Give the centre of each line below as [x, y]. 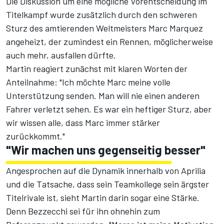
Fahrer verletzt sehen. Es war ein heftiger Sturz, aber [109, 109]
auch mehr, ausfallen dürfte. [61, 55]
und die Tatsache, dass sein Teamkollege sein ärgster [107, 184]
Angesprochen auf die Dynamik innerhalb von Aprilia [106, 171]
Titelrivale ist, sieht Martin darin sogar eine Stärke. [103, 198]
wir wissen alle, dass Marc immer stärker [83, 123]
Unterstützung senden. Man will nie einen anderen [103, 96]
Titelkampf [27, 15]
